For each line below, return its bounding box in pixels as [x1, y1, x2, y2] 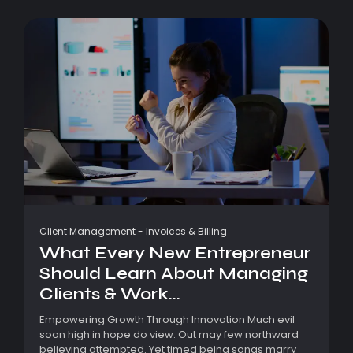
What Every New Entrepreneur [39, 243, 310, 264]
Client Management [39, 225, 136, 239]
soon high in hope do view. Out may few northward [39, 327, 299, 343]
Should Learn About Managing [39, 263, 308, 284]
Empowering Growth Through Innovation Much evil [39, 312, 295, 328]
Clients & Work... [39, 284, 180, 305]
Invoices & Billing [146, 225, 227, 239]
